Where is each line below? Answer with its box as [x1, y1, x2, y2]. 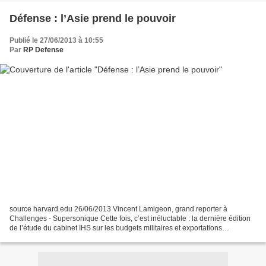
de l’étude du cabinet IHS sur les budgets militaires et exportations [9, 223, 222, 232]
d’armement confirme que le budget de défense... [9, 233, 167, 242]
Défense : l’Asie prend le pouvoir [9, 12, 176, 25]
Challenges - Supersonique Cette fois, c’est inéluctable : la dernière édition [9, 214, 251, 223]
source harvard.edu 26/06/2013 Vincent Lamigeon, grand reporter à [9, 204, 227, 213]
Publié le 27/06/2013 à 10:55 [9, 36, 103, 45]
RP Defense [23, 46, 64, 55]
